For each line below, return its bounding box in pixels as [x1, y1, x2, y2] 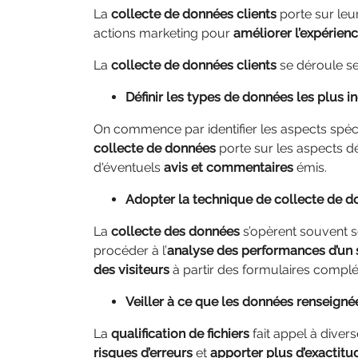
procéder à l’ [93, 243, 167, 258]
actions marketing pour [93, 26, 233, 41]
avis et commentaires [164, 160, 293, 175]
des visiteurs [93, 262, 169, 277]
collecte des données [111, 224, 240, 239]
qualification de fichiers [111, 326, 249, 341]
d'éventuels [93, 160, 164, 175]
